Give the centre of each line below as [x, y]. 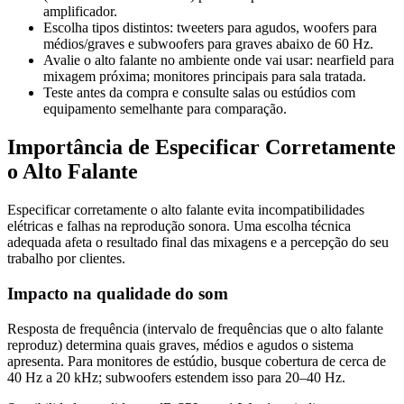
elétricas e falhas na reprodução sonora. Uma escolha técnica [179, 226]
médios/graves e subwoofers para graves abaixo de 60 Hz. [208, 44]
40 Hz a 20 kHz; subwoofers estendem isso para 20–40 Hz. [176, 377]
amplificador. [80, 12]
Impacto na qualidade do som [118, 293]
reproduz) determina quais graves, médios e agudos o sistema [180, 344]
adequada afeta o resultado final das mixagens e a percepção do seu [198, 243]
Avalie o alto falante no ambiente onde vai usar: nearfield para [219, 60]
